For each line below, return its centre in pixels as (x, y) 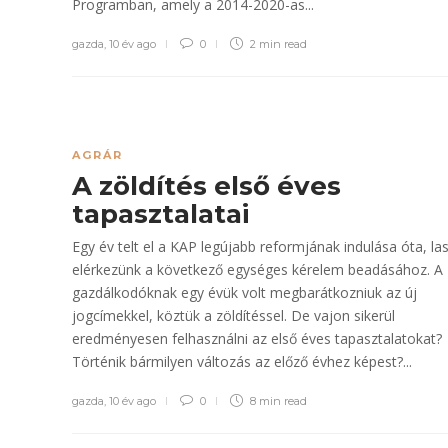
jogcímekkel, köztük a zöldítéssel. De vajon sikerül (233, 315)
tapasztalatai (164, 214)
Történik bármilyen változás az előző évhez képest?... (242, 361)
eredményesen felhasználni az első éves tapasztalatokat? (257, 338)
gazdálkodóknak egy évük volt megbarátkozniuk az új (244, 292)
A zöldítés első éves (206, 186)
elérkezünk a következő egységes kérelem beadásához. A (257, 269)
